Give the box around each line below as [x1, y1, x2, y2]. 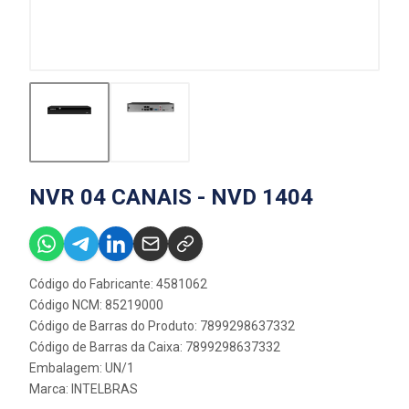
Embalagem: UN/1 [29, 360, 134, 375]
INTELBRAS [71, 381, 138, 396]
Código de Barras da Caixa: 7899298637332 [29, 339, 280, 354]
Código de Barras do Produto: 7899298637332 [29, 318, 295, 333]
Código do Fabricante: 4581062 [29, 276, 207, 291]
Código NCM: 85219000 [29, 297, 163, 312]
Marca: [29, 381, 71, 396]
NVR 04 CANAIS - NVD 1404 [29, 184, 313, 210]
